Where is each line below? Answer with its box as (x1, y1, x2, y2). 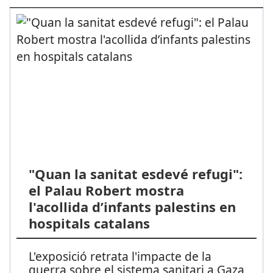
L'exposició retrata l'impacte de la (28, 248, 211, 265)
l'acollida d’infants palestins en (28, 197, 236, 216)
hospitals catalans (28, 214, 150, 233)
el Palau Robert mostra (28, 181, 184, 200)
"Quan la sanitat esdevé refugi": (28, 165, 243, 183)
